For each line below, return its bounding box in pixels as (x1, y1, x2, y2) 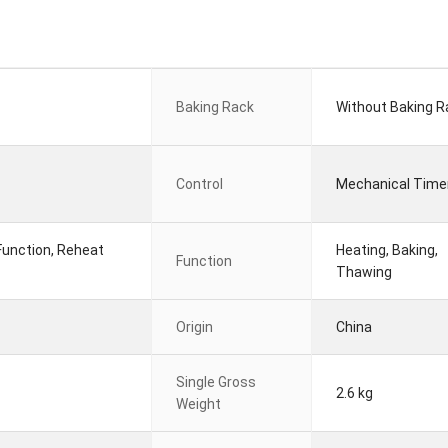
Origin (176, 319, 213, 335)
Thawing (336, 264, 392, 280)
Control (176, 176, 223, 192)
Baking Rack (176, 99, 254, 115)
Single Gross (176, 374, 256, 390)
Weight (176, 396, 221, 412)
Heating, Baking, (336, 242, 438, 258)
